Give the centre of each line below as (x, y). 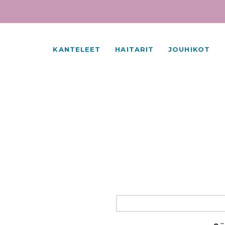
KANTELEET (77, 49)
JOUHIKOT (189, 49)
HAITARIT (135, 49)
